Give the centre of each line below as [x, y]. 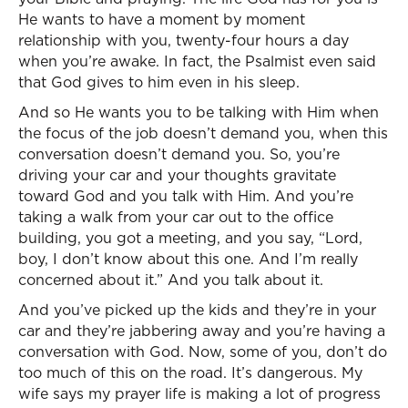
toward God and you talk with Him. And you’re [186, 196]
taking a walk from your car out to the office [176, 217]
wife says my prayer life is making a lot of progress [199, 393]
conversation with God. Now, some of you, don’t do [203, 352]
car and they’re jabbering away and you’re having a [202, 331]
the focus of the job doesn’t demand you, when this [203, 133]
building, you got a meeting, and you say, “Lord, [190, 238]
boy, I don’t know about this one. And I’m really [188, 259]
